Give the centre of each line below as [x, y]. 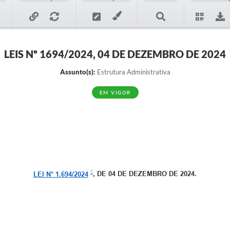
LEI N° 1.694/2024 [61, 174]
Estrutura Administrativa [133, 72]
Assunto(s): [78, 72]
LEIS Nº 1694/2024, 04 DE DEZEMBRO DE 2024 [115, 54]
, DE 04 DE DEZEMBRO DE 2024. [145, 174]
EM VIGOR [115, 92]
